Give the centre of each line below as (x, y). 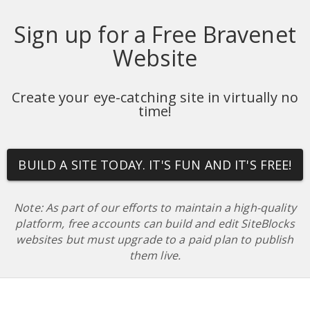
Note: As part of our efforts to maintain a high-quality (155, 208)
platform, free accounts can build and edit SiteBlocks (155, 224)
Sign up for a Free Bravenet (155, 35)
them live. (155, 256)
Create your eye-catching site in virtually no (155, 98)
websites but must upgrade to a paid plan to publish (155, 240)
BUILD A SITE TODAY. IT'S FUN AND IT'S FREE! (155, 165)
